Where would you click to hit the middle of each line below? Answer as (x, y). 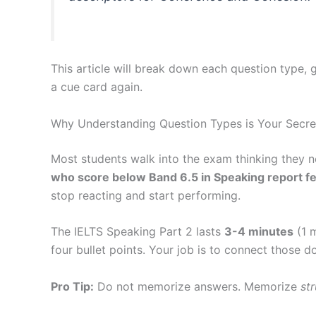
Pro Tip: (72, 286)
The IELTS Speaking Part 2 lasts (138, 232)
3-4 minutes (259, 232)
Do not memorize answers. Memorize (197, 286)
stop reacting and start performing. (146, 195)
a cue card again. (97, 86)
